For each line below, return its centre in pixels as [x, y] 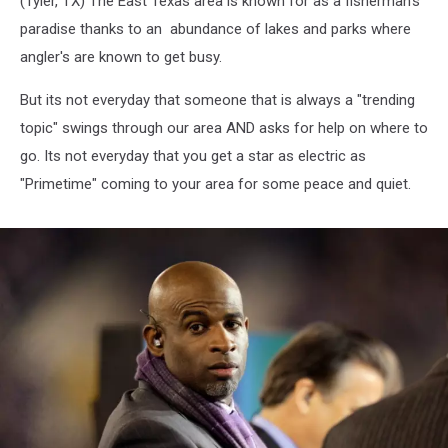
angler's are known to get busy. [121, 57]
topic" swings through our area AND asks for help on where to [224, 128]
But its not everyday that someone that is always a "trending [217, 100]
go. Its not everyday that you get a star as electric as [193, 156]
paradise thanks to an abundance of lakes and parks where [215, 29]
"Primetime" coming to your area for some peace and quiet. [215, 184]
